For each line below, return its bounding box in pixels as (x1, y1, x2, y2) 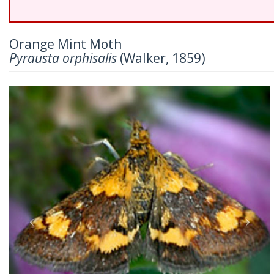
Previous (28, 86, 79, 102)
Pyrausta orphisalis (9, 50, 117, 67)
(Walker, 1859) (117, 50, 206, 67)
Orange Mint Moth (9, 35, 122, 53)
